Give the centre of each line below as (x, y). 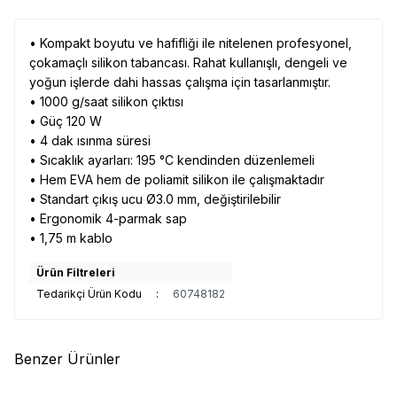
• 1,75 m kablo (71, 238)
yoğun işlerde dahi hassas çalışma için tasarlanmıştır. (180, 82)
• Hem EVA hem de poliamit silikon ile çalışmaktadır (177, 179)
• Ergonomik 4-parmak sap (108, 218)
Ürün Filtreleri (76, 272)
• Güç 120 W (66, 121)
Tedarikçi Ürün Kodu (89, 294)
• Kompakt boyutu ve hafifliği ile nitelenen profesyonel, (191, 43)
